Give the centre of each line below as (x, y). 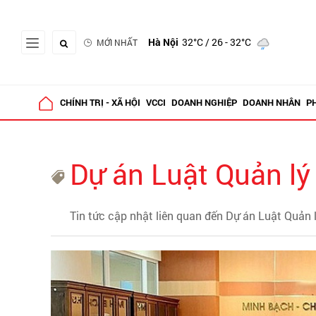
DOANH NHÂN (271, 102)
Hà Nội (163, 42)
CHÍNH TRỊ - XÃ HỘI (100, 102)
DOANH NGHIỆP (204, 102)
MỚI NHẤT (117, 42)
